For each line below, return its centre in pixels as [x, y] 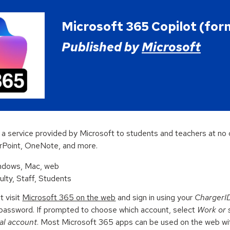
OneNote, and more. [62, 146]
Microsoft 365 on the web [69, 198]
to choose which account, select [138, 210]
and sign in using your [155, 198]
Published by [101, 47]
